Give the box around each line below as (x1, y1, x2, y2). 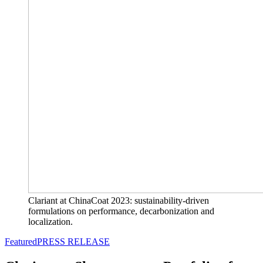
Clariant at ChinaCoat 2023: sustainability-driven (28, 195, 209, 205)
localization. (28, 217, 73, 227)
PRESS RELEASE (37, 237, 110, 247)
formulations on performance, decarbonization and (28, 206, 214, 216)
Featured (5, 237, 37, 247)
